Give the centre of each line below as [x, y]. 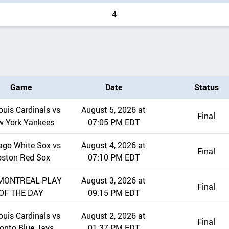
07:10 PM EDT [113, 158]
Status [206, 88]
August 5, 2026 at [114, 110]
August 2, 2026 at [114, 216]
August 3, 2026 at [114, 181]
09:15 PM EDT [113, 193]
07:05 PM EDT [113, 122]
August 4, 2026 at [114, 145]
